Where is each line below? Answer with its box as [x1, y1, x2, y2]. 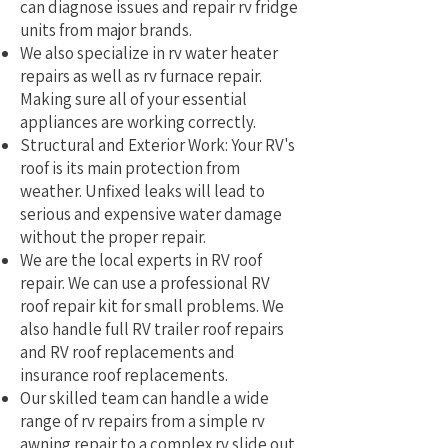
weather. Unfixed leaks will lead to [20, 180, 265, 202]
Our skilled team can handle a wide [20, 387, 269, 409]
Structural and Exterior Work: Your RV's [20, 134, 295, 156]
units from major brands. [20, 19, 192, 41]
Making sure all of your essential [20, 88, 247, 110]
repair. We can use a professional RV [20, 272, 270, 294]
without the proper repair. [20, 226, 206, 248]
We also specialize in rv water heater [20, 42, 278, 64]
